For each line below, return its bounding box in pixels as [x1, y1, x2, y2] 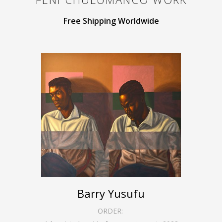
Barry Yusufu [77, 185, 145, 201]
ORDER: [97, 206, 125, 216]
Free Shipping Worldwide [63, 15, 159, 26]
